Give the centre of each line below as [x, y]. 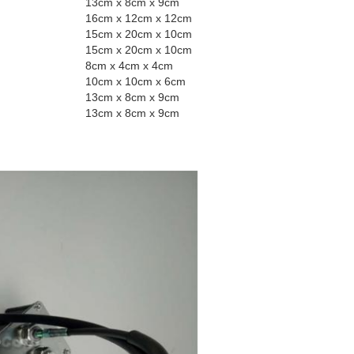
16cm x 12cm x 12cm [139, 18]
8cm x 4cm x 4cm [129, 66]
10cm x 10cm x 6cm [136, 81]
